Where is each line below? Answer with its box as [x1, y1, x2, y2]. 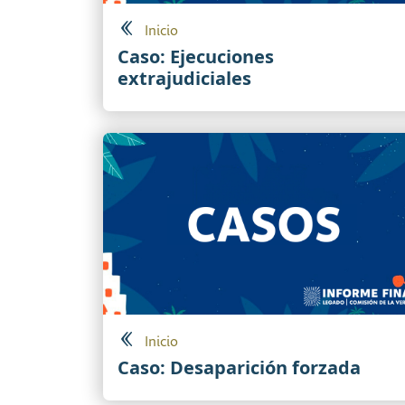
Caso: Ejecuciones [118, 44, 274, 70]
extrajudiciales [118, 66, 251, 91]
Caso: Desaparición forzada [118, 354, 361, 380]
